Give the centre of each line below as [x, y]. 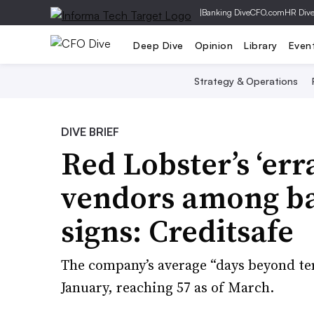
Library [261, 45]
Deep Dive [158, 45]
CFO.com [267, 12]
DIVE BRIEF [90, 132]
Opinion [213, 45]
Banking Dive [226, 12]
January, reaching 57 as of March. [168, 287]
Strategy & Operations [246, 81]
